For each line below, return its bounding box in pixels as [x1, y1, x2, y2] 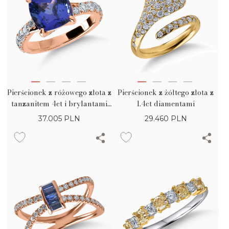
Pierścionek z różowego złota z [7, 87, 111, 99]
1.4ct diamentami [136, 98, 195, 110]
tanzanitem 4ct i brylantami [11, 98, 107, 110]
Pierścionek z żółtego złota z [118, 87, 214, 99]
